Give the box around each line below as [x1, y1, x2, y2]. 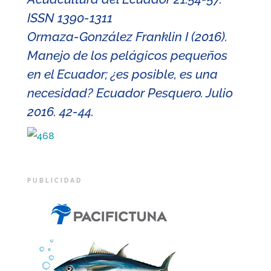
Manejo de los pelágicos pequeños [27, 48, 227, 64]
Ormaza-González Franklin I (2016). [27, 29, 227, 45]
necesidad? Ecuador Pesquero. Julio [27, 85, 233, 101]
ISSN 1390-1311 [27, 10, 113, 26]
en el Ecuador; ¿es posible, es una [27, 67, 218, 82]
